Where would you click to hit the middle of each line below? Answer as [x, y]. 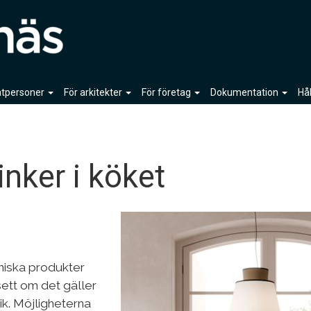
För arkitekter [94, 92]
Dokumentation [245, 92]
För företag [167, 92]
